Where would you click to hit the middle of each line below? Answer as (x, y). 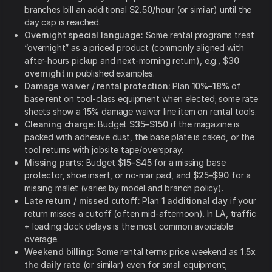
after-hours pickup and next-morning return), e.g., (124, 61)
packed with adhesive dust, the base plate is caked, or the (139, 137)
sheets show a (54, 112)
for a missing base (189, 163)
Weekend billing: (59, 252)
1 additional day (195, 201)
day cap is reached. (63, 22)
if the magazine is (204, 124)
